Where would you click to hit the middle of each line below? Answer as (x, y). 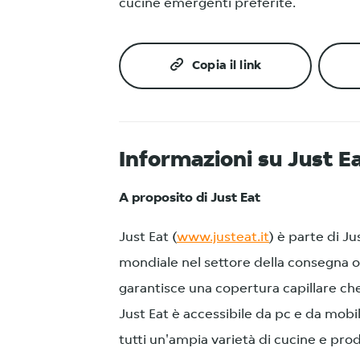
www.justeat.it (223, 237)
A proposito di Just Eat (190, 198)
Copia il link (227, 66)
